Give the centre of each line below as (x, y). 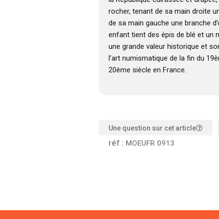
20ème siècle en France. (147, 70)
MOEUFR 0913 (150, 143)
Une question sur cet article (152, 128)
